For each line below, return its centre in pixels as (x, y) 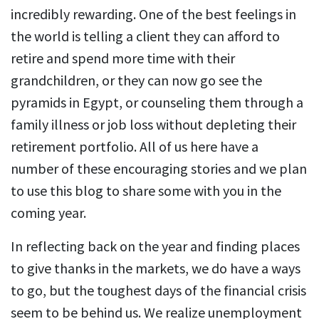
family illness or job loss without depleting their (153, 124)
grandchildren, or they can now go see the (136, 80)
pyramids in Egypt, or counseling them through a (157, 102)
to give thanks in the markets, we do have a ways (156, 268)
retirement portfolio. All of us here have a (135, 146)
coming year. (48, 213)
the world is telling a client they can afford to (145, 36)
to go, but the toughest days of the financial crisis (158, 290)
